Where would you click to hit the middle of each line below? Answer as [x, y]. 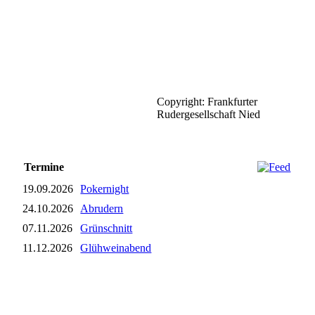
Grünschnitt [107, 229]
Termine [44, 167]
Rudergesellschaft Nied [209, 115]
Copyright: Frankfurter [207, 102]
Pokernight [105, 189]
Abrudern [102, 209]
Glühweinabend [116, 248]
